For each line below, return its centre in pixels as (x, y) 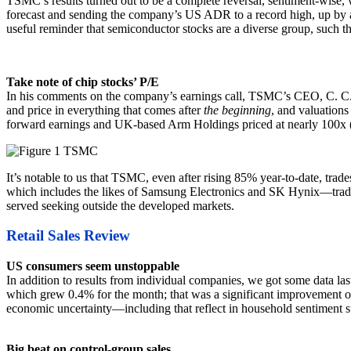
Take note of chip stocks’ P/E (83, 81)
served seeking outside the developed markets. (120, 205)
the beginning (237, 110)
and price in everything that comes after (105, 110)
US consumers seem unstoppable (93, 266)
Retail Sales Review (68, 236)
